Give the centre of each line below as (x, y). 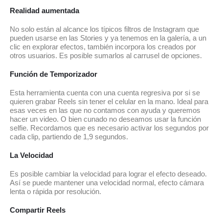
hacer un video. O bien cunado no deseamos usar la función (105, 119)
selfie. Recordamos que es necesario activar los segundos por (109, 128)
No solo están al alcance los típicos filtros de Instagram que (104, 29)
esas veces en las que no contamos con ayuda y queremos (105, 110)
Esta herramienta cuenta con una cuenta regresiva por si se (105, 93)
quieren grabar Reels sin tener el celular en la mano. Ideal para (109, 101)
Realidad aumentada (44, 11)
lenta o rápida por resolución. (55, 191)
